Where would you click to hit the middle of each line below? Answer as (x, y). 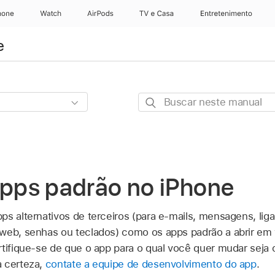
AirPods (100, 14)
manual (155, 132)
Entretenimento (226, 14)
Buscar (154, 100)
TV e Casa (157, 14)
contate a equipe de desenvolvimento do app (151, 264)
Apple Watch (61, 14)
